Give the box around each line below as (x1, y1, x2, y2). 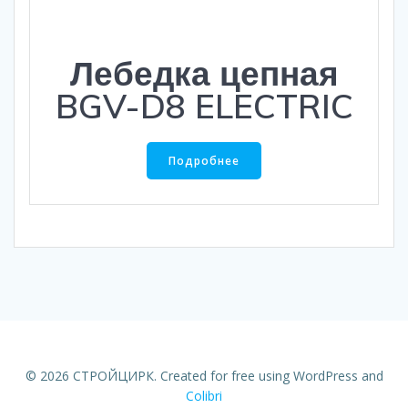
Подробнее (168, 152, 240, 168)
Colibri (186, 387, 222, 405)
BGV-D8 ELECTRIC (55, 84, 353, 127)
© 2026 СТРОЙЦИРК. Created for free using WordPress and (25, 367, 383, 385)
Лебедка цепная (69, 51, 339, 94)
